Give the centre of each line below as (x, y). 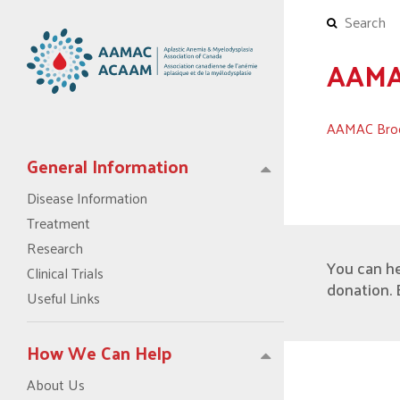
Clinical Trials (65, 272)
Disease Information (87, 197)
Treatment (58, 222)
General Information (108, 166)
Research (55, 247)
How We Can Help (100, 352)
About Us (56, 384)
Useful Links (63, 297)
